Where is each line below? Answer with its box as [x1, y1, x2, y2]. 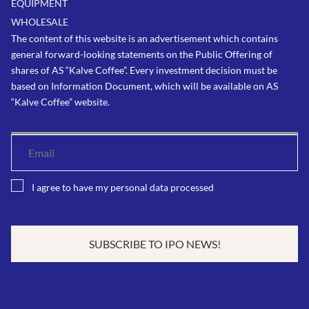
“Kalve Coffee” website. [11, 96, 110, 108]
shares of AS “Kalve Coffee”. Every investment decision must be [11, 64, 277, 76]
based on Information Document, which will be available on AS [11, 80, 278, 92]
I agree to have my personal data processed [32, 181, 214, 193]
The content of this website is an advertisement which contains [11, 32, 278, 44]
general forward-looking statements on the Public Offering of [11, 48, 272, 60]
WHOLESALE [11, 16, 68, 28]
